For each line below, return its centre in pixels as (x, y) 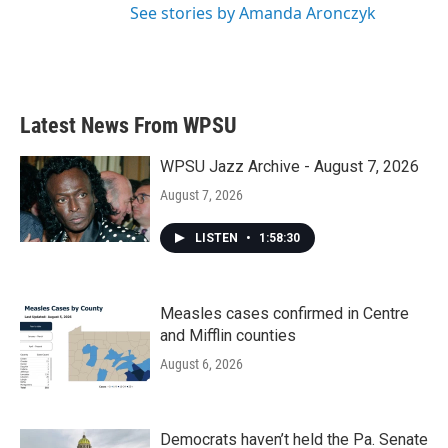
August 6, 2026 (201, 364)
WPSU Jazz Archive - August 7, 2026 (289, 166)
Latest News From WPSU (128, 125)
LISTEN (218, 238)
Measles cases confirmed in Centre (284, 313)
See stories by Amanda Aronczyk (253, 13)
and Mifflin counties (228, 335)
